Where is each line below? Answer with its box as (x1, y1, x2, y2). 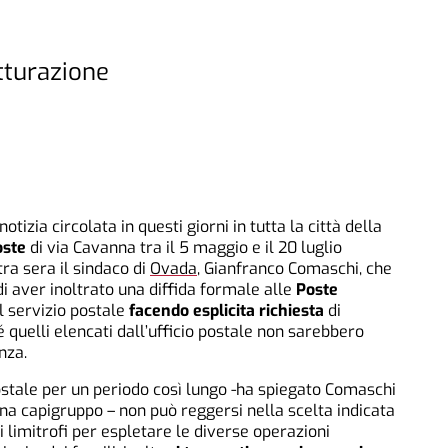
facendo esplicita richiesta (129, 300, 324, 322)
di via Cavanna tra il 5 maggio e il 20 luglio (26, 237, 342, 259)
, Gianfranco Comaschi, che (197, 258, 392, 280)
